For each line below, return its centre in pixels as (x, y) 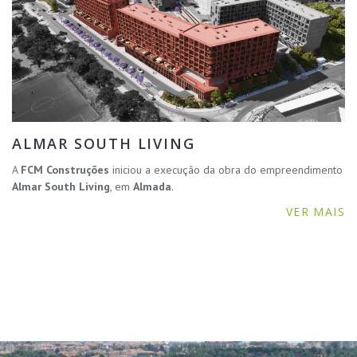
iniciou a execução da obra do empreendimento (226, 169)
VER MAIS (315, 211)
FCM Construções (65, 169)
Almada (152, 186)
